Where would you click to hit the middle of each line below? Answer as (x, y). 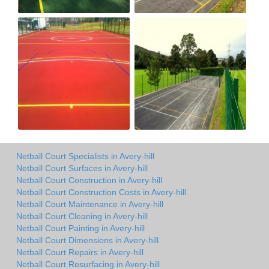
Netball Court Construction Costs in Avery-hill (101, 192)
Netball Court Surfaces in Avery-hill (82, 168)
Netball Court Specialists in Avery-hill (85, 156)
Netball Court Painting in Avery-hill (80, 228)
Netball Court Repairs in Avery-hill (80, 252)
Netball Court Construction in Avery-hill (89, 180)
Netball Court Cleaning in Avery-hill (82, 216)
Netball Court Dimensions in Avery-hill (87, 240)
